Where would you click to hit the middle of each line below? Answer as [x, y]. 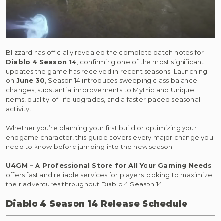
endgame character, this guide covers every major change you [110, 137]
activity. [18, 109]
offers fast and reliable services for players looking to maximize [109, 175]
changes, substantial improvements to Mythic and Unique [100, 90]
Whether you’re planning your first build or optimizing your [101, 128]
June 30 [31, 80]
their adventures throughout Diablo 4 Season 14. [85, 184]
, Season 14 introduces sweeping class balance [121, 80]
